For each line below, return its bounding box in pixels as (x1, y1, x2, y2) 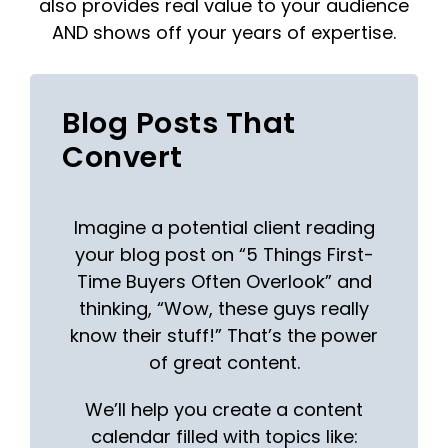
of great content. (148, 350, 300, 376)
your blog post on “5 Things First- (74, 242, 374, 268)
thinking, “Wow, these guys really (79, 296, 369, 322)
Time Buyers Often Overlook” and (76, 269, 372, 295)
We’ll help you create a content (85, 397, 363, 423)
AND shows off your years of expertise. (52, 19, 396, 45)
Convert (62, 137, 183, 178)
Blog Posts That (62, 103, 296, 144)
